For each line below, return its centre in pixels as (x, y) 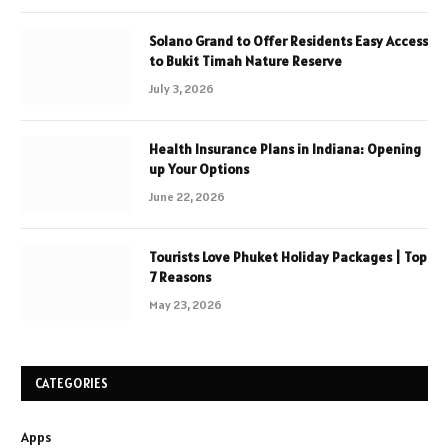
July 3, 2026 (181, 89)
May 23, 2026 (185, 305)
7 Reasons (180, 277)
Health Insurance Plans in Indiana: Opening (285, 149)
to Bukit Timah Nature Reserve (245, 61)
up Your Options (199, 169)
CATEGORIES (72, 384)
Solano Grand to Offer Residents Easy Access (288, 41)
